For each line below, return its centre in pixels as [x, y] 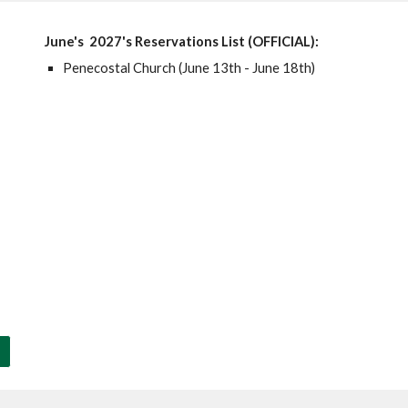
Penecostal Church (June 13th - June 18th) [189, 68]
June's [66, 41]
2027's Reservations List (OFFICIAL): [203, 41]
